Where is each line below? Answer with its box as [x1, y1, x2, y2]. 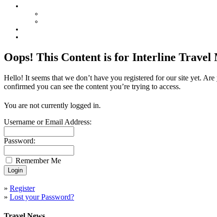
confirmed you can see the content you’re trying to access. [4, 82, 181, 91]
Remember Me [15, 156, 61, 165]
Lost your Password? [10, 193, 74, 201]
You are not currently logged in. [4, 101, 101, 110]
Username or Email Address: [4, 118, 92, 126]
